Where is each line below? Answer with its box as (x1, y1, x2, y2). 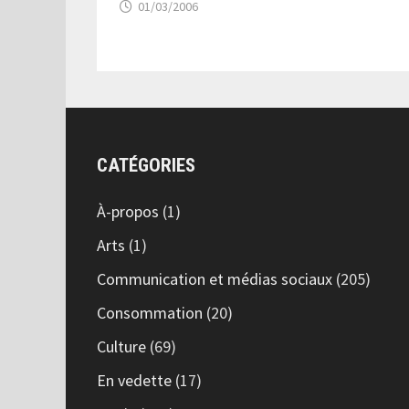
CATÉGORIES (97, 153, 196, 176)
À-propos (97, 200, 160, 222)
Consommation (97, 301, 204, 323)
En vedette (97, 369, 173, 391)
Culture (97, 335, 147, 357)
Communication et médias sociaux (97, 267, 333, 289)
